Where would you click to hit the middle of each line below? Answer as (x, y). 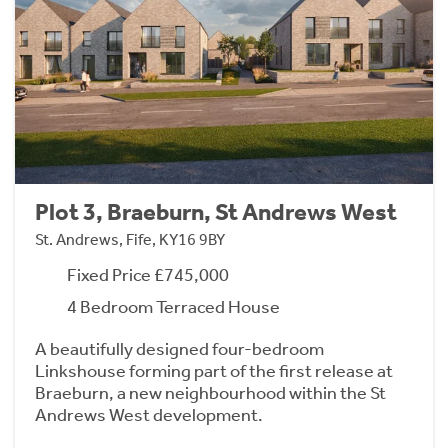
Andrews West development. (149, 414)
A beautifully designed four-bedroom (179, 348)
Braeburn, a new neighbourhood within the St (210, 392)
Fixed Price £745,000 (148, 274)
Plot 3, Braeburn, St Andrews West (216, 211)
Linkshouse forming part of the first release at (214, 370)
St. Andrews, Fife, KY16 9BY (130, 239)
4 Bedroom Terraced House (173, 306)
